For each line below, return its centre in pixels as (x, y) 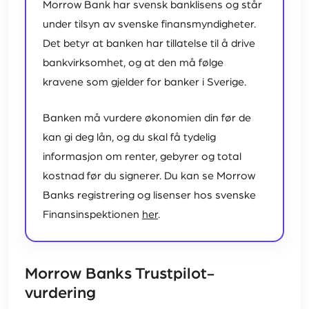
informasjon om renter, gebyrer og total (142, 157)
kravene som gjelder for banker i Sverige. (144, 82)
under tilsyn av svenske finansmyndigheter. (149, 24)
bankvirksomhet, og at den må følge (133, 63)
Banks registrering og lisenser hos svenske (149, 196)
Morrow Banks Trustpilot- (120, 274)
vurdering (63, 293)
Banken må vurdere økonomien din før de (147, 118)
